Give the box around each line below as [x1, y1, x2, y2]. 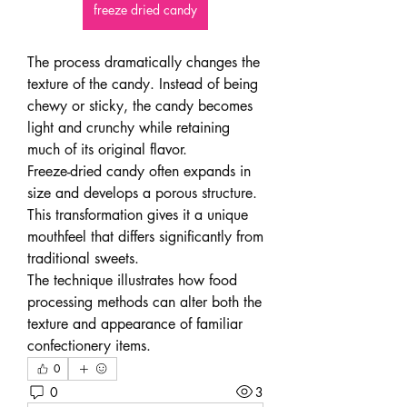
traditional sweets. [27, 249, 139, 268]
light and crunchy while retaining [27, 118, 230, 137]
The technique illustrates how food [27, 271, 237, 290]
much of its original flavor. [27, 140, 187, 159]
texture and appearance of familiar [27, 314, 243, 333]
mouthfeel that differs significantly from [27, 227, 263, 246]
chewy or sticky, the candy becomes [27, 96, 253, 115]
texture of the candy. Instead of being [27, 74, 258, 94]
